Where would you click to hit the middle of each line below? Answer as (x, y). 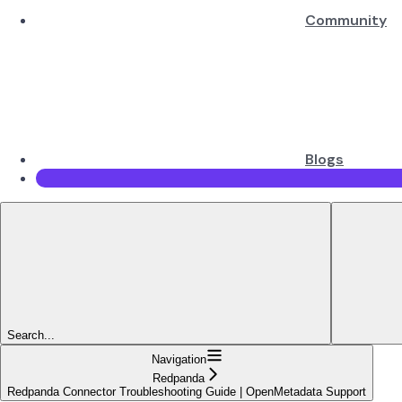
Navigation (179, 359)
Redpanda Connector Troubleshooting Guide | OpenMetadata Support (187, 391)
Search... (31, 335)
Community (346, 20)
